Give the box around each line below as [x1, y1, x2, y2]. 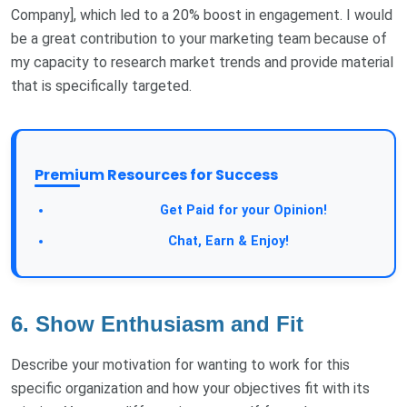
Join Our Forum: [53, 232, 164, 249]
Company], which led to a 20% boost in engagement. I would [11, 5, 392, 24]
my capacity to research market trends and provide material [11, 53, 393, 71]
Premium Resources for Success [35, 164, 278, 185]
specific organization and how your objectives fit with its [11, 379, 370, 397]
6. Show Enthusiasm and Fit [11, 311, 303, 336]
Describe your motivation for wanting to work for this [11, 355, 350, 373]
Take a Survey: [53, 201, 156, 218]
